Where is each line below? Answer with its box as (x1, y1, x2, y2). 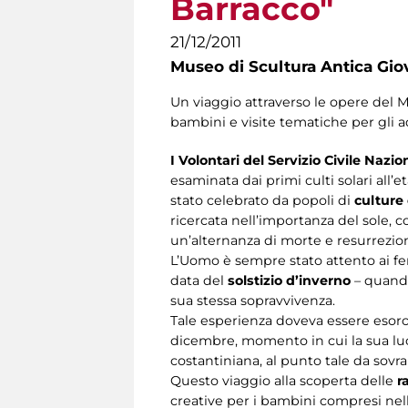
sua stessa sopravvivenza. (170, 292, 335, 310)
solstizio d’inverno (228, 272, 351, 290)
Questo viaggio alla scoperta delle (170, 372, 397, 390)
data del (170, 272, 228, 290)
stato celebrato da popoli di (170, 192, 354, 209)
